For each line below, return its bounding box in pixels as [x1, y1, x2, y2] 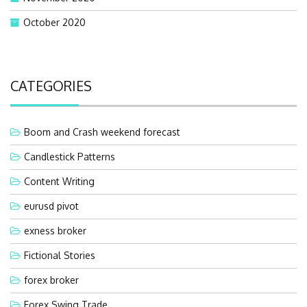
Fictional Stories [24, 249, 95, 261]
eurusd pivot [24, 199, 79, 212]
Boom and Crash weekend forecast [24, 125, 180, 138]
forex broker [24, 273, 79, 286]
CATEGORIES [10, 76, 92, 95]
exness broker [24, 224, 86, 236]
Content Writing [24, 175, 95, 187]
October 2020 [23, 16, 86, 28]
